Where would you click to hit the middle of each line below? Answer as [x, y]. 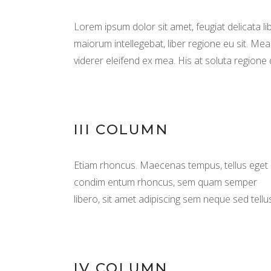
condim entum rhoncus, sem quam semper [165, 182]
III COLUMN [121, 129]
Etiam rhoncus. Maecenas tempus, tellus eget [171, 165]
